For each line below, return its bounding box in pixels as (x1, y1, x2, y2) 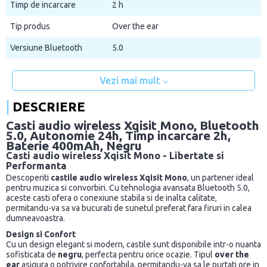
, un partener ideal (187, 173, 254, 183)
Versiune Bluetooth (10, 43, 82, 53)
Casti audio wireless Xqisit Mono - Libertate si (6, 150, 224, 162)
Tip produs (10, 21, 50, 32)
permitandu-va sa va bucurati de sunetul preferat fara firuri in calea (6, 203, 252, 213)
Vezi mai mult (99, 75, 163, 86)
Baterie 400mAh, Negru (6, 138, 142, 153)
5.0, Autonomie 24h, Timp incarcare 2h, (6, 128, 231, 143)
